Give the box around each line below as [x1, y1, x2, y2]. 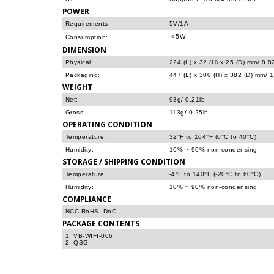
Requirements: [65, 20, 111, 27]
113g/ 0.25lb [169, 109, 209, 116]
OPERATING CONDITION [62, 119, 152, 129]
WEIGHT [62, 82, 92, 92]
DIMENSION [62, 45, 106, 54]
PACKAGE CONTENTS [62, 218, 139, 228]
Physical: [65, 59, 94, 65]
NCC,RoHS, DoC [65, 208, 117, 215]
